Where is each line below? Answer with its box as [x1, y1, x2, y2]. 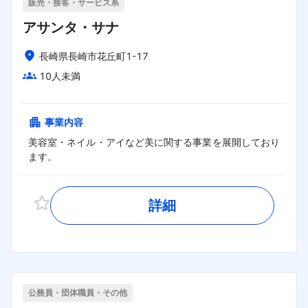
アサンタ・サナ [23, 19, 119, 36]
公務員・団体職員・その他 [28, 287, 127, 298]
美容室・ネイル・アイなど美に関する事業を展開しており [28, 135, 280, 148]
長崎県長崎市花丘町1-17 [39, 50, 148, 63]
